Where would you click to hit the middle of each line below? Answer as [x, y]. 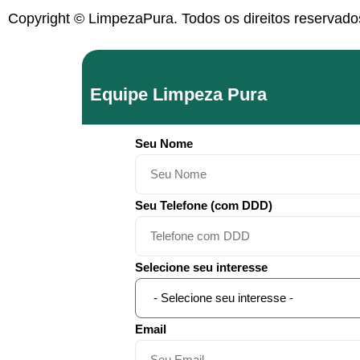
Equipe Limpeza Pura [178, 94]
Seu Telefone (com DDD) [204, 206]
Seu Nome [164, 144]
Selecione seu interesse [201, 268]
